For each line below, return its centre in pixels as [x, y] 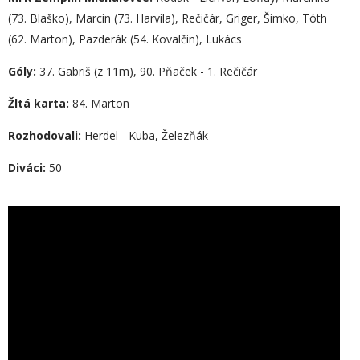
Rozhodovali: [45, 135]
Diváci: [27, 168]
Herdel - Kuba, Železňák [145, 135]
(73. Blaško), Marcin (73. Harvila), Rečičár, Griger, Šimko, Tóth [168, 18]
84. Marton [99, 103]
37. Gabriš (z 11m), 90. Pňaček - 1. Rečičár [147, 71]
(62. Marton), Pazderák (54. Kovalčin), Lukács [125, 39]
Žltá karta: [39, 103]
